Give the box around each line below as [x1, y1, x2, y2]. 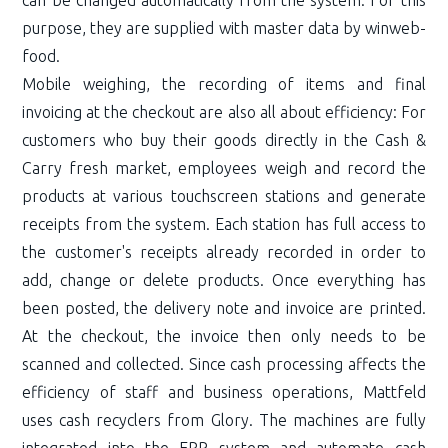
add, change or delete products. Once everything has [22, 270, 426, 289]
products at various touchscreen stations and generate [22, 186, 426, 205]
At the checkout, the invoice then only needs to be [22, 326, 426, 345]
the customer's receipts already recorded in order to [22, 242, 426, 261]
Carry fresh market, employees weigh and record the [22, 158, 426, 177]
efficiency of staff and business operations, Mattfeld [22, 382, 426, 401]
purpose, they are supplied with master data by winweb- [22, 18, 426, 37]
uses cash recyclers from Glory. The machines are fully [22, 410, 426, 429]
